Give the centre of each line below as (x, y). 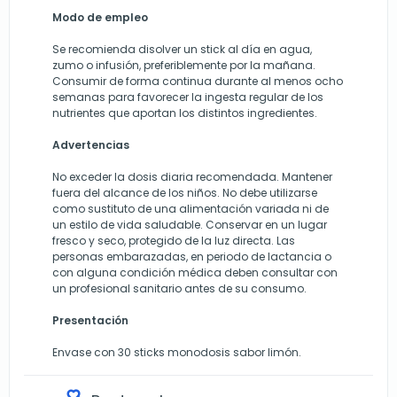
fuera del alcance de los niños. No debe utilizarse (185, 193)
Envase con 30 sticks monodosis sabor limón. (177, 353)
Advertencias (91, 145)
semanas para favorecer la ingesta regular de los (188, 97)
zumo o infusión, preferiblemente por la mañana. (184, 66)
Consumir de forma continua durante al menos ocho (198, 82)
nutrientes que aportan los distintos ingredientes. (185, 113)
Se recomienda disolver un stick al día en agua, (182, 50)
